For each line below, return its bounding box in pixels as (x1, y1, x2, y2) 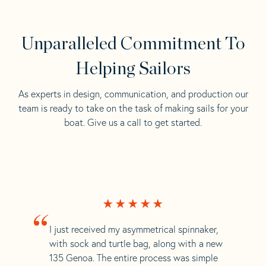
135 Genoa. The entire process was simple (49, 251, 218, 264)
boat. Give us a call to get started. (64, 116, 202, 128)
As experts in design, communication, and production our (18, 87, 248, 100)
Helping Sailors (75, 59, 191, 78)
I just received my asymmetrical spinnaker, (49, 223, 218, 235)
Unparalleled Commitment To (21, 34, 245, 53)
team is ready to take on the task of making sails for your (18, 102, 248, 114)
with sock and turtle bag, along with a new (49, 237, 223, 249)
